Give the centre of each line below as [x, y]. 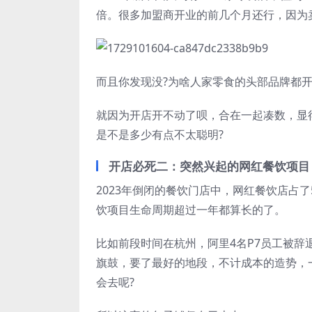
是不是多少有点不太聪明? [160, 134]
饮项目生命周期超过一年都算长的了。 [191, 210]
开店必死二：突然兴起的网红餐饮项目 [209, 166]
